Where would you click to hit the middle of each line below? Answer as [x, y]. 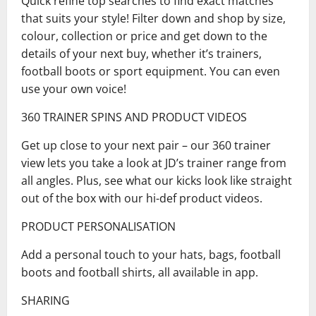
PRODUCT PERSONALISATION [98, 226]
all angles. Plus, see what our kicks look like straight [157, 180]
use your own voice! [74, 89]
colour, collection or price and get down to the [144, 36]
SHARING [45, 300]
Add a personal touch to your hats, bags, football [151, 254]
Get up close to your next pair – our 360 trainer [146, 145]
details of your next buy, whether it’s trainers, [141, 53]
